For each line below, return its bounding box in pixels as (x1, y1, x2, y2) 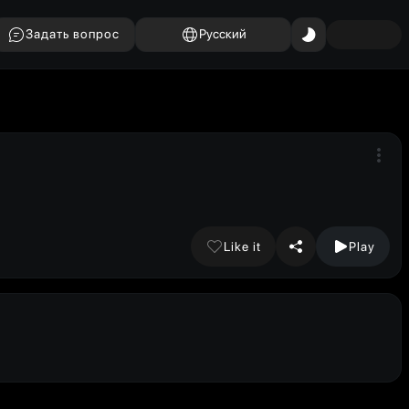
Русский (198, 26, 246, 41)
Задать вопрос (26, 26, 120, 41)
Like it (224, 238, 261, 254)
